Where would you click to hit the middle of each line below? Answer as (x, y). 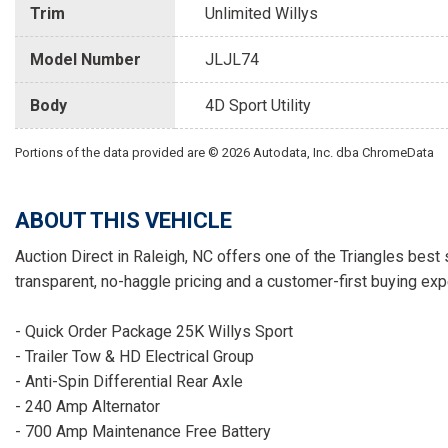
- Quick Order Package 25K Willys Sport (154, 332)
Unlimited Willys (261, 14)
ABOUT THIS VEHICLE (123, 221)
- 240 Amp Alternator (87, 407)
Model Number (85, 60)
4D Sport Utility (258, 106)
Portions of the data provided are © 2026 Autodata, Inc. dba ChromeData (224, 153)
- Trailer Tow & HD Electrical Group (134, 357)
